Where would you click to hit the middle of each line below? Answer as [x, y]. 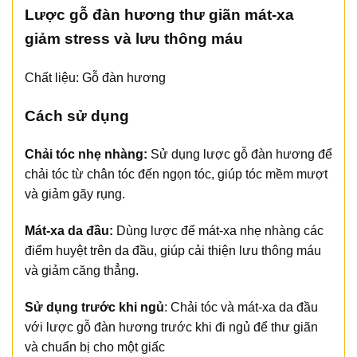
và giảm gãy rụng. [75, 194]
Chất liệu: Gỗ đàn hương [95, 77]
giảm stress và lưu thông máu [134, 39]
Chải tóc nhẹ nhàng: [86, 155]
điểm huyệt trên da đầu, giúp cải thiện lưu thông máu [173, 251]
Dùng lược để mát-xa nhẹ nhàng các [218, 231]
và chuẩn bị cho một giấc [95, 347]
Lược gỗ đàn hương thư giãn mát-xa [159, 15]
